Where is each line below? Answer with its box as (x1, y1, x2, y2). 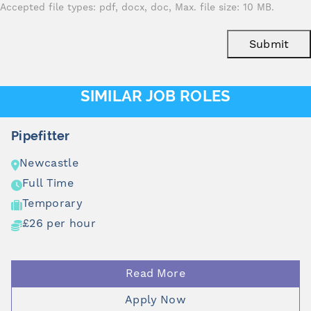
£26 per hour (22, 217, 96, 230)
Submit (249, 37, 289, 51)
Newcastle (19, 156, 78, 169)
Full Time (22, 176, 74, 190)
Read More (126, 267, 185, 280)
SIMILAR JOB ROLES (81, 87, 230, 105)
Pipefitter (11, 128, 70, 143)
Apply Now (125, 293, 186, 306)
